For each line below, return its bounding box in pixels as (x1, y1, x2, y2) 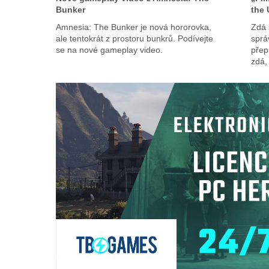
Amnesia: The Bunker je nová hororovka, (55, 22, 211, 32)
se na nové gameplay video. (55, 45, 163, 55)
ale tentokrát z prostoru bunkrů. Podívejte (55, 34, 213, 44)
